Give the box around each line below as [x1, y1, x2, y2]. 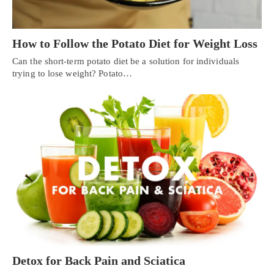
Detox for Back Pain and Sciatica [12, 254, 185, 268]
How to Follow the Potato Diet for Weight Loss [12, 36, 257, 50]
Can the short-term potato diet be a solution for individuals [12, 56, 240, 66]
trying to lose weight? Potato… [12, 68, 133, 78]
